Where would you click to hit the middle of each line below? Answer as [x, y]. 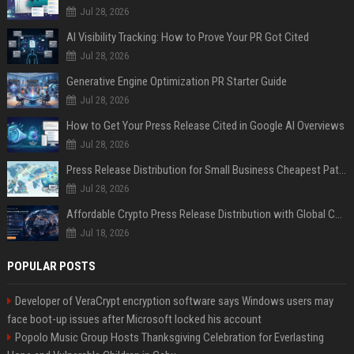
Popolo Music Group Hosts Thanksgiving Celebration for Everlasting [169, 337]
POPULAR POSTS [51, 266]
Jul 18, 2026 [104, 233]
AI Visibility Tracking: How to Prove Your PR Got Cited [187, 37]
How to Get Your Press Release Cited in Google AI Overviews [205, 126]
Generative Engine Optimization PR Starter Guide [176, 81]
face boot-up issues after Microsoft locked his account [134, 319]
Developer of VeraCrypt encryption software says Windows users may [174, 301]
